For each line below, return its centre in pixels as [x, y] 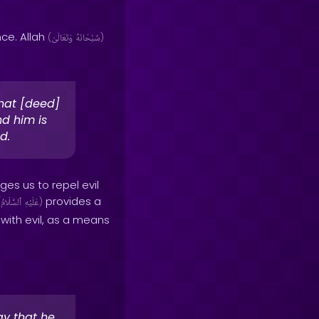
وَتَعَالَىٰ [62, 38]
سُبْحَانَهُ [88, 38]
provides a [72, 201]
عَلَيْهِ [32, 203]
